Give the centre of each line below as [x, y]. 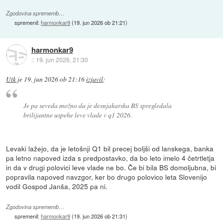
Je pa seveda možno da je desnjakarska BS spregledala [97, 105]
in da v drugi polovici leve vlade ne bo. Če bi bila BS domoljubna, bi [111, 167]
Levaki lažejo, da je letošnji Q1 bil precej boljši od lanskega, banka [110, 148]
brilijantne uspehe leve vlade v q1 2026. [77, 114]
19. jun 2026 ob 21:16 [55, 79]
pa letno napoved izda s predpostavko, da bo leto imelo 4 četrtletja [111, 158]
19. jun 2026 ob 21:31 [100, 216]
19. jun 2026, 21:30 [62, 59]
